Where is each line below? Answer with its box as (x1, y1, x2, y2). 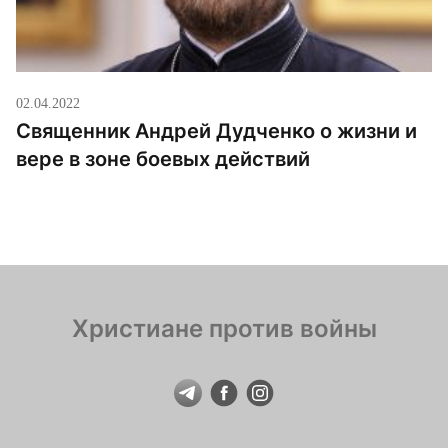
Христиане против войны (71, 314, 377, 344)
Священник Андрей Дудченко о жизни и (16, 119, 417, 144)
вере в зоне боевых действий (16, 147, 310, 172)
